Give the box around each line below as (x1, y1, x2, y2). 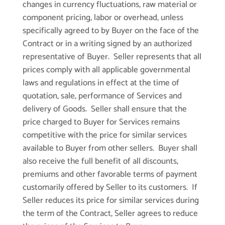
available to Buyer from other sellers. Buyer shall (22, 141, 197, 156)
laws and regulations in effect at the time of (22, 76, 179, 90)
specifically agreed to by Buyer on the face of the (22, 24, 199, 38)
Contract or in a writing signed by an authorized (22, 37, 192, 51)
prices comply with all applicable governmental (22, 63, 190, 77)
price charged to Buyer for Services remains (22, 115, 180, 130)
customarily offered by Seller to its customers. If (22, 180, 197, 195)
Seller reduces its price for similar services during (22, 193, 199, 208)
